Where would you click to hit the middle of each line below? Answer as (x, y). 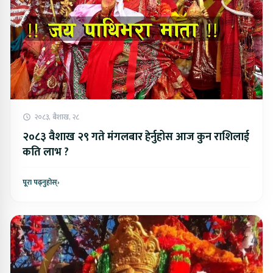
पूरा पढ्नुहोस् (40, 182)
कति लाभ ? (46, 152)
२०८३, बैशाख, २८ (57, 117)
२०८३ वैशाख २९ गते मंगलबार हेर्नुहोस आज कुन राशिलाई (136, 137)
